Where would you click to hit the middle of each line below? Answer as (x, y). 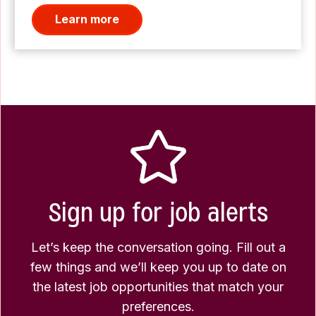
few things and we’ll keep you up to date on (158, 267)
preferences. (158, 306)
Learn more (87, 19)
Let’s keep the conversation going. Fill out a (158, 247)
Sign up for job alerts (158, 212)
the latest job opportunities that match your (158, 286)
